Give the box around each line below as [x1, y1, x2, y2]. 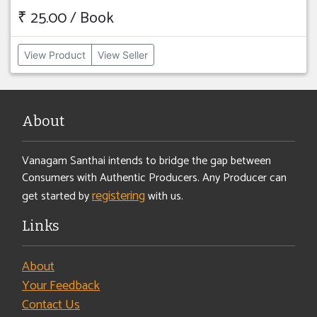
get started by [22, 186, 92, 206]
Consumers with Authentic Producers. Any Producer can [22, 168, 287, 188]
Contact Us [22, 294, 80, 316]
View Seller [98, 48, 148, 61]
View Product [24, 48, 86, 61]
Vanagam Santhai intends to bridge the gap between [22, 151, 271, 171]
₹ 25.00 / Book [18, 5, 114, 31]
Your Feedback [22, 275, 100, 296]
